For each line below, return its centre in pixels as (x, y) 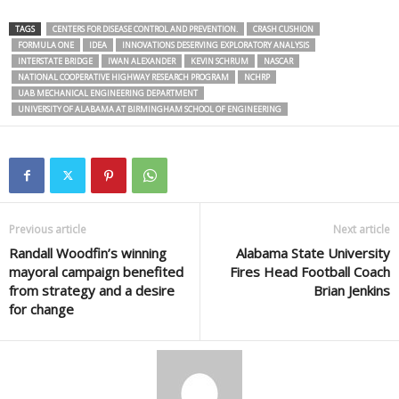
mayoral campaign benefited (96, 272)
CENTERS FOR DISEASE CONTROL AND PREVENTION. (145, 29)
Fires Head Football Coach (310, 272)
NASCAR (278, 61)
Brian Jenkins (352, 291)
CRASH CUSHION (283, 29)
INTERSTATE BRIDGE (55, 61)
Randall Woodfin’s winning (88, 253)
